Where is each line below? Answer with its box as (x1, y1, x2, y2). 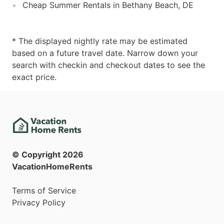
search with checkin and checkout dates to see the (12, 59, 205, 70)
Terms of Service (12, 185, 76, 196)
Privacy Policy (12, 197, 65, 208)
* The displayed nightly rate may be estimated (12, 35, 187, 46)
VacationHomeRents (12, 161, 92, 172)
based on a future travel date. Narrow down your (12, 47, 198, 58)
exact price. (12, 71, 56, 82)
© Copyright (12, 149, 62, 160)
